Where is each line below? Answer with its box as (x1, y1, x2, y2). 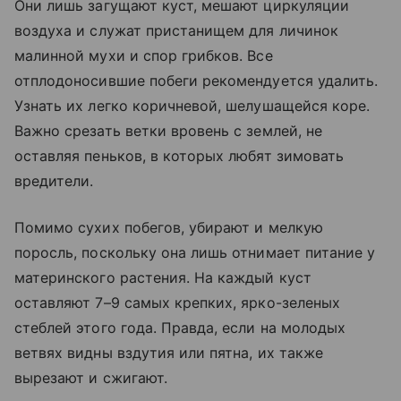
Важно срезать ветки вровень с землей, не (14, 122, 322, 141)
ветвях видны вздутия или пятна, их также (14, 344, 323, 363)
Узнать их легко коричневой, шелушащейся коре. (14, 97, 371, 115)
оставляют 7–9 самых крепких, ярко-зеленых (14, 294, 340, 312)
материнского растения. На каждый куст (14, 269, 311, 287)
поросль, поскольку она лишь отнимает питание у (14, 243, 376, 262)
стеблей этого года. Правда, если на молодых (14, 319, 346, 337)
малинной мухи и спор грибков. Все (14, 47, 273, 65)
